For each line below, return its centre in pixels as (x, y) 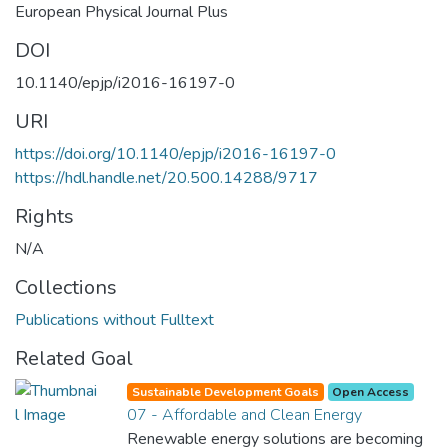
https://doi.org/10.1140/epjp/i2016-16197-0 (175, 153)
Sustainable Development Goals (225, 391)
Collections (66, 287)
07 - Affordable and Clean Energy (244, 414)
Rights (44, 216)
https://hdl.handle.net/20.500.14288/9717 (166, 177)
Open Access (371, 391)
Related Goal (74, 358)
